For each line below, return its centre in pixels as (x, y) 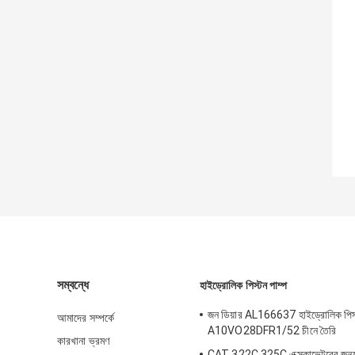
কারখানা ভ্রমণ (83, 341)
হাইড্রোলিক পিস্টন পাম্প (244, 286)
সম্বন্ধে (73, 285)
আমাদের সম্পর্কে (86, 318)
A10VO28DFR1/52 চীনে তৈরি (272, 331)
